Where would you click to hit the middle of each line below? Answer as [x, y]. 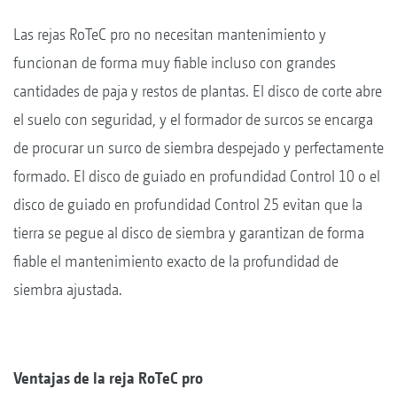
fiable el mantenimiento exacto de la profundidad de [176, 261]
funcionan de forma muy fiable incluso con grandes [175, 62]
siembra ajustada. [68, 289]
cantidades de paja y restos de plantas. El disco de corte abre [198, 90]
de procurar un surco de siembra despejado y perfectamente [198, 147]
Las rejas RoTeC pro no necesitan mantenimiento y [170, 34]
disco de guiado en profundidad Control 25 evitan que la [188, 204]
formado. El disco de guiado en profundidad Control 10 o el [197, 175]
